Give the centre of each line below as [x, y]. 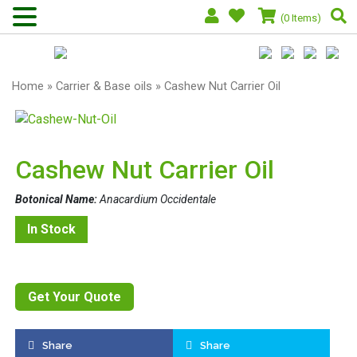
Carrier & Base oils [104, 86]
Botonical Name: [56, 199]
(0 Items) [301, 18]
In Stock [51, 229]
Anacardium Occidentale [157, 199]
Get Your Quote [75, 296]
